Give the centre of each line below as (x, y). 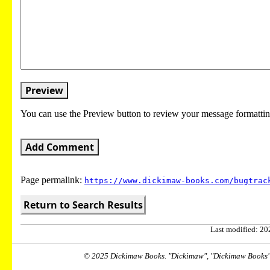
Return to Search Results (83, 205)
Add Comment (60, 147)
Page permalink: (52, 180)
